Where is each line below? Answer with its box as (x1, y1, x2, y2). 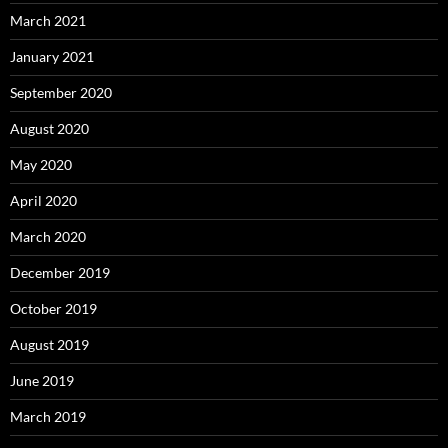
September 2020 (10, 84, 112, 101)
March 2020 (10, 228, 86, 245)
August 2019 (10, 336, 89, 353)
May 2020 (10, 156, 72, 173)
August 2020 (10, 120, 89, 137)
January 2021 (10, 48, 94, 65)
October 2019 (10, 300, 97, 317)
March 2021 (10, 12, 86, 29)
